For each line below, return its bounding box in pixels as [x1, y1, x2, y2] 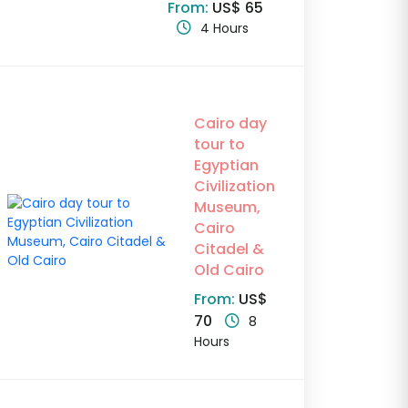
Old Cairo [194, 260, 265, 281]
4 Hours [200, 19, 250, 38]
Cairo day [194, 113, 268, 135]
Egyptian [194, 155, 260, 177]
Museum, [194, 197, 261, 219]
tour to [194, 134, 246, 156]
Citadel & [194, 239, 265, 260]
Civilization [194, 176, 276, 198]
